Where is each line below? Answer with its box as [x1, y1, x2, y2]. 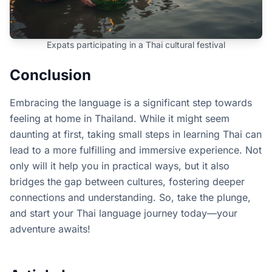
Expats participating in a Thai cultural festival [47, 39, 225, 50]
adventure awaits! [10, 223, 90, 235]
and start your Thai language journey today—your [10, 207, 237, 219]
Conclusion [10, 66, 91, 84]
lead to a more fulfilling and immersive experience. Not [10, 144, 262, 156]
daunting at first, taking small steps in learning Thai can [10, 128, 262, 140]
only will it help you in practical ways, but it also [10, 160, 229, 172]
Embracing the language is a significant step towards [10, 97, 252, 109]
